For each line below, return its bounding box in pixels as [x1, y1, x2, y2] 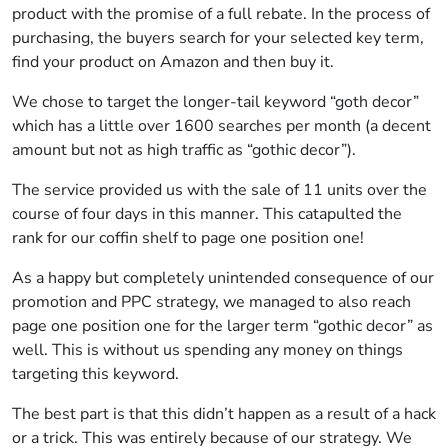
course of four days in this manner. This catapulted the [12, 203, 402, 225]
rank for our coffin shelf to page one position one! [12, 227, 364, 249]
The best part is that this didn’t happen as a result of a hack [12, 403, 436, 425]
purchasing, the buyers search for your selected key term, [12, 27, 424, 49]
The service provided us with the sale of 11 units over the [12, 179, 427, 201]
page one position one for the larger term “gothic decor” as [12, 315, 433, 337]
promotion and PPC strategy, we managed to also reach [12, 291, 411, 313]
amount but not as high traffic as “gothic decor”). [12, 139, 356, 161]
